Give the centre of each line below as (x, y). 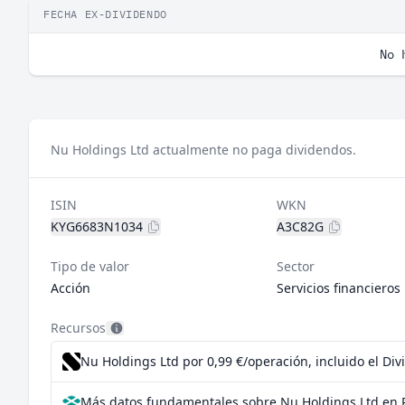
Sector (295, 266)
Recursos (78, 328)
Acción (71, 288)
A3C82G (300, 226)
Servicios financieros (338, 288)
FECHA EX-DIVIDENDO (105, 14)
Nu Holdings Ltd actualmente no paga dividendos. (203, 150)
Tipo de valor (90, 266)
